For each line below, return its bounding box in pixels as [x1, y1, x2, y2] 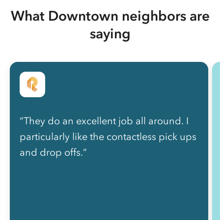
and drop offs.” [20, 146, 87, 158]
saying [89, 25, 131, 42]
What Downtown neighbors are [10, 7, 210, 24]
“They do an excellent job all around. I [20, 114, 189, 127]
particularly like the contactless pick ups [20, 130, 196, 142]
